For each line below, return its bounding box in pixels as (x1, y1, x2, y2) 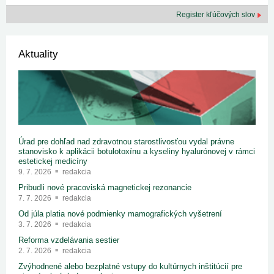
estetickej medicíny (18, 157, 87, 166)
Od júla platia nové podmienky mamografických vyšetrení (18, 209, 222, 219)
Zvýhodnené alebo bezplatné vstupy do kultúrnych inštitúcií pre (18, 262, 242, 272)
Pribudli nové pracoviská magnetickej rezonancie (18, 183, 191, 193)
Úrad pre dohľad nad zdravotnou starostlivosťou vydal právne (18, 137, 234, 147)
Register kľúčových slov (176, 10, 257, 19)
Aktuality (18, 48, 58, 60)
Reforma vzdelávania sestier (18, 235, 119, 245)
